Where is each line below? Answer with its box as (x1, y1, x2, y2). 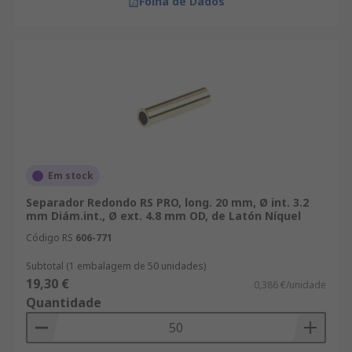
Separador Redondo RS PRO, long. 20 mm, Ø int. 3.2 (26, 195, 309, 210)
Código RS (26, 231, 73, 244)
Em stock (48, 169, 93, 182)
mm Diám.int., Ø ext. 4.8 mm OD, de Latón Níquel (26, 208, 301, 223)
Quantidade (26, 294, 101, 311)
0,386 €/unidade (254, 278, 326, 291)
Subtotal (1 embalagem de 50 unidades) (26, 259, 206, 273)
